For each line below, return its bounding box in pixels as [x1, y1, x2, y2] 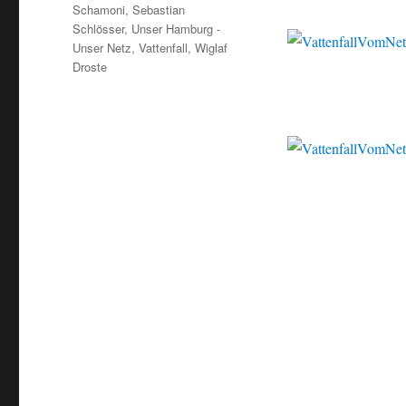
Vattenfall [139, 39, 188, 57]
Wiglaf [195, 39, 228, 57]
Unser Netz [72, 39, 132, 57]
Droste [72, 58, 108, 76]
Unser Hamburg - [131, 20, 221, 38]
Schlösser [72, 20, 125, 38]
